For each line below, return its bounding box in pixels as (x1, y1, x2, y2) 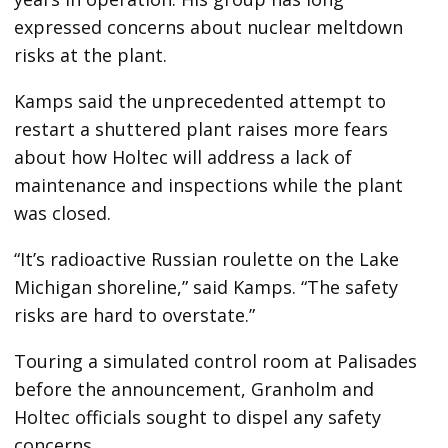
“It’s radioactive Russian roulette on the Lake (14, 247, 400, 272)
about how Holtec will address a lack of (14, 145, 353, 170)
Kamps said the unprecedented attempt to (14, 89, 387, 114)
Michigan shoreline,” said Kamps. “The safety (14, 275, 399, 300)
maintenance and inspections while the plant (14, 173, 404, 198)
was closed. (14, 201, 112, 226)
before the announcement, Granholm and (14, 377, 375, 402)
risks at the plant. (14, 43, 168, 68)
